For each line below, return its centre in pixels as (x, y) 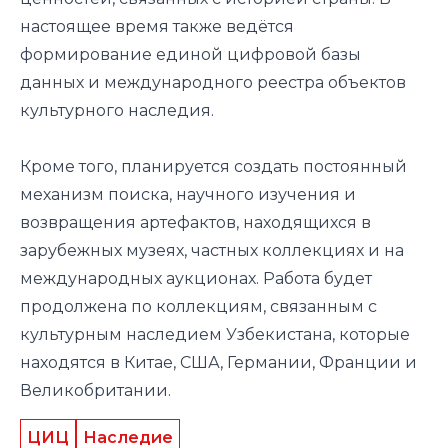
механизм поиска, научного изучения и (188, 194)
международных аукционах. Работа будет (196, 278)
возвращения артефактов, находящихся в (195, 222)
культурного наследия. (117, 110)
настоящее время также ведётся (157, 26)
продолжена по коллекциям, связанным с (198, 306)
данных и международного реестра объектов (213, 82)
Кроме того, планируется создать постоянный (213, 166)
